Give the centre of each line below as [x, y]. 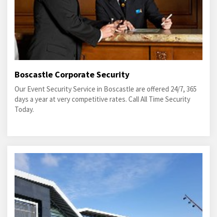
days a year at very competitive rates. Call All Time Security [102, 99]
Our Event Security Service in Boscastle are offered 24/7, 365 [106, 89]
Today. [24, 109]
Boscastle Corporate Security [72, 74]
